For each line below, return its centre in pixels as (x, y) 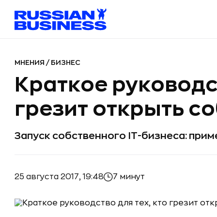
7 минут (129, 177)
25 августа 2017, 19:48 (59, 177)
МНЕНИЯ (30, 62)
